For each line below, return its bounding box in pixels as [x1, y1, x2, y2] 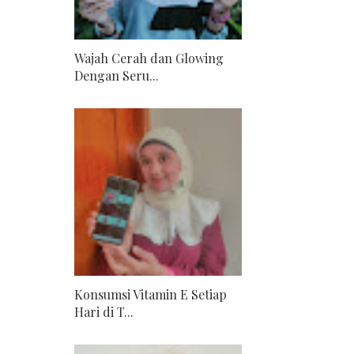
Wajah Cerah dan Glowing [74, 50, 224, 67]
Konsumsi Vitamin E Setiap [74, 286, 227, 303]
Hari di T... [74, 303, 134, 321]
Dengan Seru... [74, 67, 159, 85]
